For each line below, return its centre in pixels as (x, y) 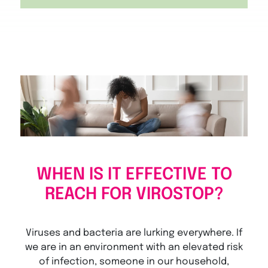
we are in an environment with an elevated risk (134, 248)
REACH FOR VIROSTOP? (134, 195)
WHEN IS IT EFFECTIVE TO (134, 175)
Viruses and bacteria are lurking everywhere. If (134, 233)
